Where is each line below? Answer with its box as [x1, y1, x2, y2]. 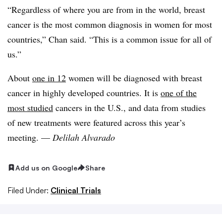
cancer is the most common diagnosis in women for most [7, 18, 212, 30]
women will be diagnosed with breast [66, 71, 202, 84]
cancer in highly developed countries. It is [7, 86, 161, 99]
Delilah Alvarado [53, 131, 115, 143]
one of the [161, 86, 197, 99]
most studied [7, 101, 53, 113]
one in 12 [32, 71, 66, 84]
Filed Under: [7, 185, 49, 195]
